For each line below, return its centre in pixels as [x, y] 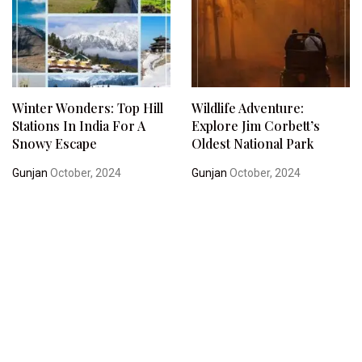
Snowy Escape [55, 143]
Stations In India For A [79, 125]
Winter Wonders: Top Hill [88, 107]
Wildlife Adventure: [247, 107]
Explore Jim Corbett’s [255, 125]
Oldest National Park [252, 143]
